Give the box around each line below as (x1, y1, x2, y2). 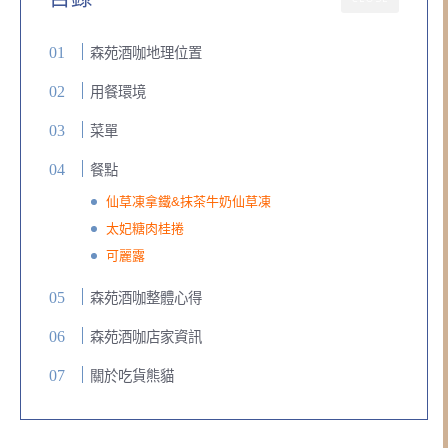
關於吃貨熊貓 (90, 368, 175, 385)
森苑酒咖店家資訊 (90, 329, 203, 346)
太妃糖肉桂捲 (106, 221, 185, 237)
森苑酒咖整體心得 (90, 290, 203, 307)
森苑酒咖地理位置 (90, 45, 203, 62)
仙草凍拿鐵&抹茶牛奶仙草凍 (106, 194, 272, 210)
